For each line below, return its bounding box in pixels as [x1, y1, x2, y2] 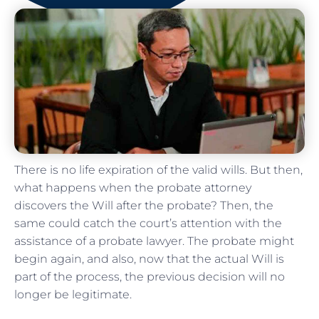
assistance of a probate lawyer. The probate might [14, 234, 294, 248]
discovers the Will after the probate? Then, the [14, 198, 273, 212]
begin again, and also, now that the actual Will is [14, 251, 284, 266]
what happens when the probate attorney [14, 180, 251, 194]
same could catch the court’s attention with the [14, 216, 282, 230]
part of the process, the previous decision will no [14, 269, 285, 283]
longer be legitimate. [14, 287, 135, 301]
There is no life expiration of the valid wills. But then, [14, 162, 303, 177]
